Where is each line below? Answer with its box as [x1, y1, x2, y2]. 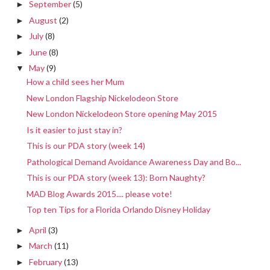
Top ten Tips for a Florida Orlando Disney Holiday [26, 204, 210, 215]
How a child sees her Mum [26, 77, 124, 87]
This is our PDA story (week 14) [26, 140, 145, 151]
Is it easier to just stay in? [26, 124, 122, 135]
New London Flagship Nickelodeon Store [26, 92, 178, 103]
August [28, 14, 59, 25]
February [28, 256, 64, 267]
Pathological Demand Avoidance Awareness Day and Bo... [26, 156, 241, 167]
